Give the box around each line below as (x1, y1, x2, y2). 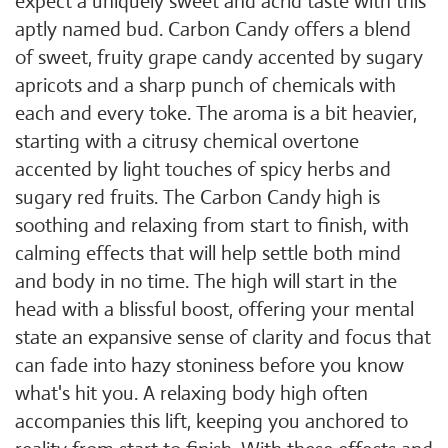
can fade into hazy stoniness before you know (15, 353, 404, 378)
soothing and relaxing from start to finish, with (15, 213, 409, 238)
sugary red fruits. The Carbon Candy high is (15, 185, 380, 210)
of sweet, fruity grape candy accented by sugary (15, 45, 423, 70)
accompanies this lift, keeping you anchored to (15, 409, 408, 434)
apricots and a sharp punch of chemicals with (15, 73, 396, 98)
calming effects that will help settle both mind (15, 241, 401, 266)
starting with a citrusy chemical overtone (15, 129, 359, 154)
